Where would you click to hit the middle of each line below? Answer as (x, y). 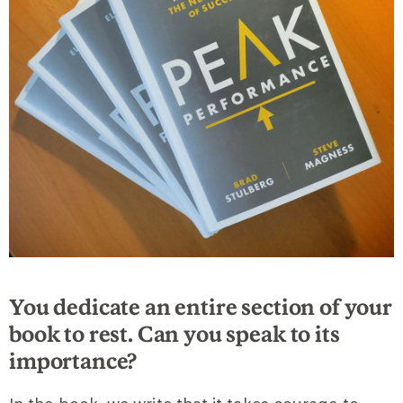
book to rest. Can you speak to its (175, 333)
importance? (73, 360)
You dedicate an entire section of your (201, 306)
